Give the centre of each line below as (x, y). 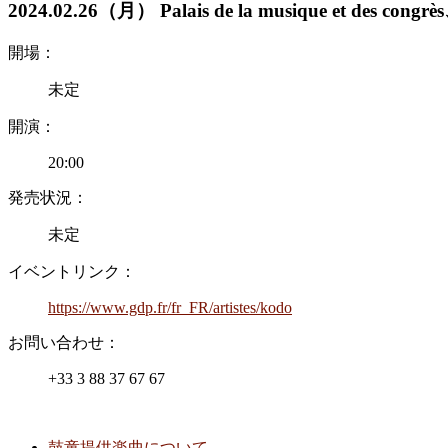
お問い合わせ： (64, 343)
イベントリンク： (72, 272)
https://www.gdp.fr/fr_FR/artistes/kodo (170, 308)
